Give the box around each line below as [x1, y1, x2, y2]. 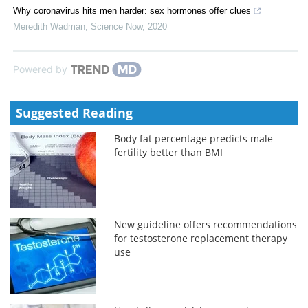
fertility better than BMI [114, 145, 223, 159]
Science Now [91, 21, 142, 32]
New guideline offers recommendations [114, 217, 298, 231]
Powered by [13, 63, 67, 75]
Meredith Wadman [13, 21, 85, 32]
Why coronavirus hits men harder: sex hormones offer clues [13, 5, 251, 16]
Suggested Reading [16, 104, 133, 121]
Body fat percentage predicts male [114, 131, 274, 145]
